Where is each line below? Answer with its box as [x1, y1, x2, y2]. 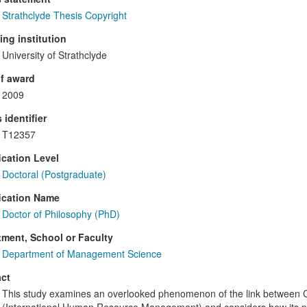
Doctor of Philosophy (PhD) [1, 207, 120, 221]
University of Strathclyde [1, 48, 107, 62]
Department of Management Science [1, 247, 162, 261]
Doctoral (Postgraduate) [1, 167, 106, 182]
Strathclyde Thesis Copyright [1, 8, 127, 23]
